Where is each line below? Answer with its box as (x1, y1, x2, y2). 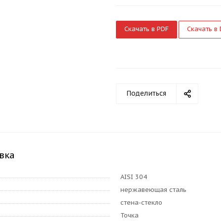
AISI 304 (120, 173, 147, 181)
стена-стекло (120, 198, 162, 207)
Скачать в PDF (124, 25, 169, 33)
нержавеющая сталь (120, 185, 186, 194)
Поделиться (126, 89, 166, 98)
